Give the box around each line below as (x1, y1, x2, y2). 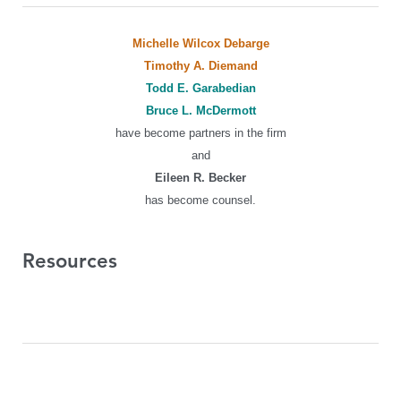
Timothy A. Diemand (143, 59, 258, 73)
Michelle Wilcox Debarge (132, 37, 269, 50)
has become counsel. (145, 193, 256, 207)
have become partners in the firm (115, 126, 286, 140)
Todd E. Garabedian (145, 81, 256, 95)
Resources (22, 249, 117, 273)
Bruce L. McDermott (145, 104, 256, 117)
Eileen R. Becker (155, 171, 246, 184)
